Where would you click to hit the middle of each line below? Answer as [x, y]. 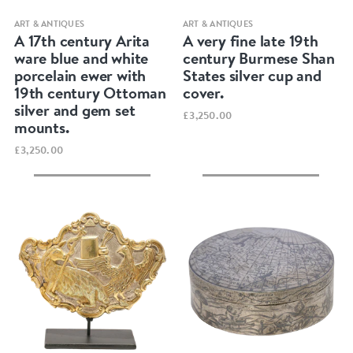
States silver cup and [252, 75]
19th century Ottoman [90, 92]
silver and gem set [74, 110]
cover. [203, 92]
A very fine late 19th [251, 40]
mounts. [41, 127]
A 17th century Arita [82, 40]
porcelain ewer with [80, 75]
